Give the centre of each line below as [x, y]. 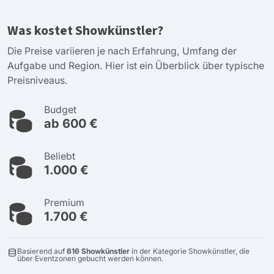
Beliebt [60, 156]
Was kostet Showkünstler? [85, 31]
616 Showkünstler [98, 251]
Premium [64, 202]
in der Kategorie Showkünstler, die [190, 251]
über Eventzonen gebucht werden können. [90, 258]
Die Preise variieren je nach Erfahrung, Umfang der [122, 51]
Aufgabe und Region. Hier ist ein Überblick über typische [136, 65]
